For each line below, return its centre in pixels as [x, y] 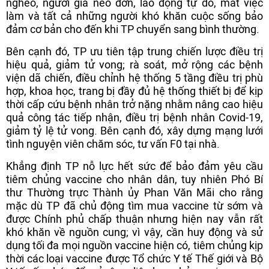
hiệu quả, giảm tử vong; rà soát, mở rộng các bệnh [134, 65]
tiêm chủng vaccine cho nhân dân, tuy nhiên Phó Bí [134, 179]
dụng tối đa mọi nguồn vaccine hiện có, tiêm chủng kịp [134, 245]
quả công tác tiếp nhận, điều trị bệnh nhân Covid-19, [134, 117]
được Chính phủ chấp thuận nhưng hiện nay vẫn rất [134, 219]
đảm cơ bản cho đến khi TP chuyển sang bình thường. [133, 29]
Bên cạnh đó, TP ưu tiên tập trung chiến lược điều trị [134, 51]
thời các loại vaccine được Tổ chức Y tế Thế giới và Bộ [134, 258]
